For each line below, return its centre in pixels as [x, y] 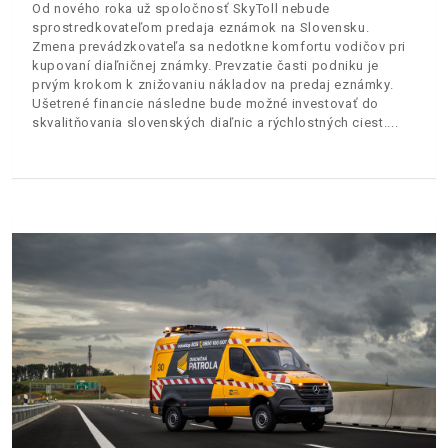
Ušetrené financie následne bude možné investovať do [206, 103]
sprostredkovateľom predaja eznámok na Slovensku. [201, 27]
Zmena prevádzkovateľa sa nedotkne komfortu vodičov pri [219, 46]
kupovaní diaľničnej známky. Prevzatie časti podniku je [206, 65]
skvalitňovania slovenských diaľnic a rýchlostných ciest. [210, 122]
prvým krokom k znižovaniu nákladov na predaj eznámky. [213, 84]
